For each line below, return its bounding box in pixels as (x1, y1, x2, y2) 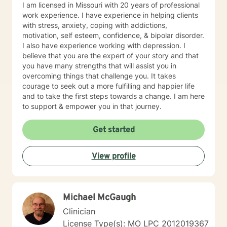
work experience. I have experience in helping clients (22, 11, 198, 19)
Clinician (63, 206, 95, 216)
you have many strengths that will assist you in (22, 61, 176, 70)
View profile (91, 152, 136, 162)
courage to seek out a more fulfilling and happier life (22, 82, 195, 90)
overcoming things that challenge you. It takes (22, 71, 176, 80)
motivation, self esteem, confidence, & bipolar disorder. (22, 31, 204, 40)
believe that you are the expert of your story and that (22, 51, 199, 60)
